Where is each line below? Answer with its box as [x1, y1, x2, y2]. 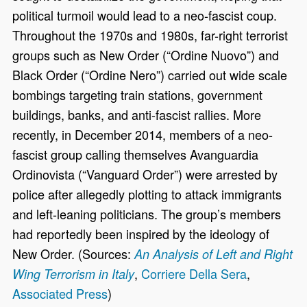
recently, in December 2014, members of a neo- [12, 125, 273, 143]
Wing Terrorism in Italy [12, 265, 135, 282]
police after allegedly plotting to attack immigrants [12, 184, 282, 203]
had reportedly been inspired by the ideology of [12, 224, 270, 243]
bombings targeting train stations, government [12, 85, 263, 103]
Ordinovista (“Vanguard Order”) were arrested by [12, 164, 278, 183]
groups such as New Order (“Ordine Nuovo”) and [12, 45, 280, 64]
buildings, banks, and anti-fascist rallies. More [12, 105, 262, 123]
